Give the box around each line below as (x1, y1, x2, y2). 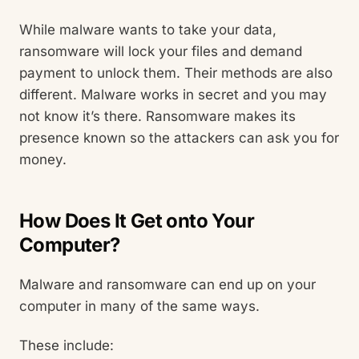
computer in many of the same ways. (19, 298, 264, 315)
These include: (19, 337, 118, 353)
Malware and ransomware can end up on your (19, 276, 316, 293)
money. (19, 151, 71, 167)
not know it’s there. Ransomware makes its (19, 108, 296, 124)
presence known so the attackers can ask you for (19, 130, 339, 146)
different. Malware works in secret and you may (19, 87, 327, 103)
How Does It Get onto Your (19, 209, 254, 232)
